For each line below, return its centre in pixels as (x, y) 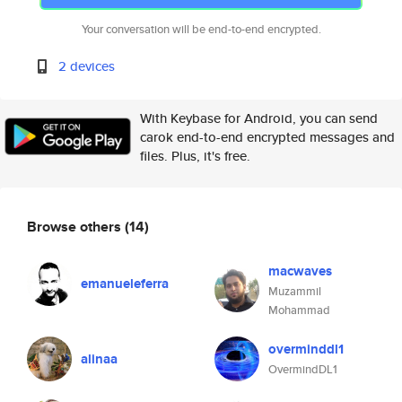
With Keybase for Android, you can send (259, 118)
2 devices (87, 66)
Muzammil (295, 291)
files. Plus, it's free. (195, 156)
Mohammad (299, 310)
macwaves (300, 271)
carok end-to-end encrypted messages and (267, 137)
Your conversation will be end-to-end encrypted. (201, 29)
